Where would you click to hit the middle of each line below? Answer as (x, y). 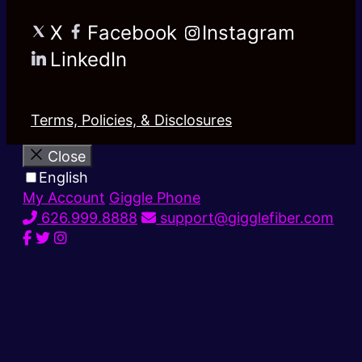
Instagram (248, 33)
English (63, 178)
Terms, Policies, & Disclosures (131, 120)
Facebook (132, 33)
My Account (64, 198)
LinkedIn (88, 60)
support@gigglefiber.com (245, 218)
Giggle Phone (155, 198)
